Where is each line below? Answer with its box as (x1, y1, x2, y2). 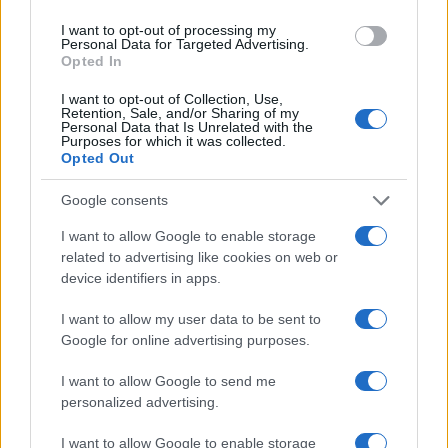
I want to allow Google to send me (61, 372, 276, 389)
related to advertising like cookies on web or (61, 248, 338, 265)
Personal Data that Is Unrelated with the (61, 118, 313, 135)
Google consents (61, 192, 168, 208)
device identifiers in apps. (61, 269, 221, 286)
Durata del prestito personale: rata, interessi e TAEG (16, 49, 420, 69)
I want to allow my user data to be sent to (61, 310, 321, 327)
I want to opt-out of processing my (61, 21, 276, 38)
